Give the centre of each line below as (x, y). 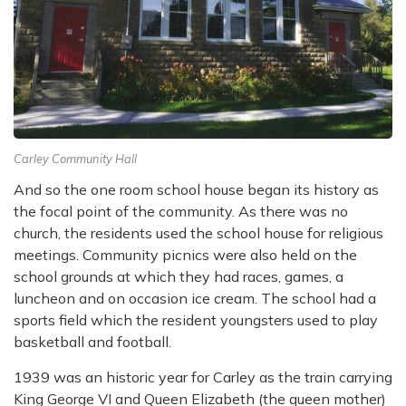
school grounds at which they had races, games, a (179, 277)
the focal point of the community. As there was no (181, 212)
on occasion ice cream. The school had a (242, 299)
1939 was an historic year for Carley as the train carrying (203, 377)
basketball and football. (92, 342)
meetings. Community (88, 255)
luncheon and (61, 299)
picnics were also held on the (260, 255)
